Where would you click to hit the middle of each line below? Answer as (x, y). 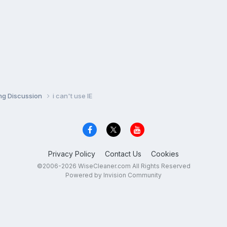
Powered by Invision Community (113, 175)
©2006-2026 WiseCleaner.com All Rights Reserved (113, 166)
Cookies (165, 154)
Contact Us (123, 154)
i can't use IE (72, 96)
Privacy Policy (72, 154)
